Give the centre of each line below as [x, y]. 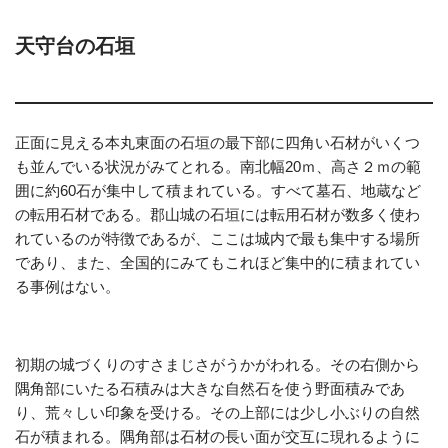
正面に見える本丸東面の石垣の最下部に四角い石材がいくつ [217, 142]
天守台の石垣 [75, 45]
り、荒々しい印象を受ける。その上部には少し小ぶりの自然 [217, 412]
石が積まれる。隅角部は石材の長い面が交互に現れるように [217, 436]
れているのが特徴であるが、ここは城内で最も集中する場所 [217, 238]
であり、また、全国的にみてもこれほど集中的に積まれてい [217, 262]
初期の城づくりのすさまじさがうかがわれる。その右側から [217, 364]
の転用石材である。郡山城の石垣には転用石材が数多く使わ [217, 214]
